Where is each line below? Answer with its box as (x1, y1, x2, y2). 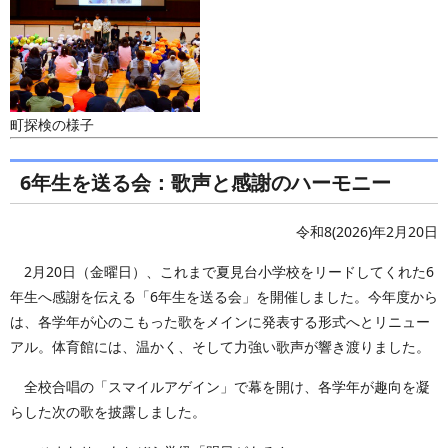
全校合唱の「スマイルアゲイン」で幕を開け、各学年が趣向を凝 (10, 377, 430, 396)
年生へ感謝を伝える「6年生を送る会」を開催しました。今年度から (10, 287, 438, 306)
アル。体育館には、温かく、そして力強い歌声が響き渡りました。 (10, 337, 430, 356)
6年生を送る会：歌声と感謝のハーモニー (20, 169, 391, 196)
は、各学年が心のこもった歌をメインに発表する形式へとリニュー (10, 312, 430, 331)
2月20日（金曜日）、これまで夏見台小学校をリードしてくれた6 (10, 262, 434, 281)
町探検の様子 (10, 115, 94, 134)
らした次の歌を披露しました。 (10, 402, 206, 421)
